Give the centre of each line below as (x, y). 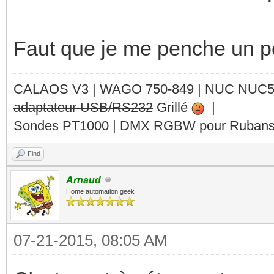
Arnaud (83, 180)
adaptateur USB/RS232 (83, 107)
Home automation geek (100, 191)
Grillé (172, 107)
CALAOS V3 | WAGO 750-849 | (109, 89)
